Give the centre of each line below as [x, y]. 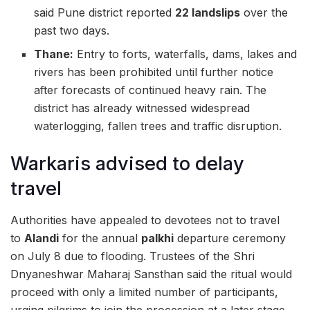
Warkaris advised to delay [127, 164]
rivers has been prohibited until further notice [154, 72]
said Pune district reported [105, 13]
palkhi [157, 238]
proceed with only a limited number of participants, [144, 292]
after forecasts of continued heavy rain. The [151, 90]
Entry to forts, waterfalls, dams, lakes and [185, 54]
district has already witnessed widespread [142, 108]
